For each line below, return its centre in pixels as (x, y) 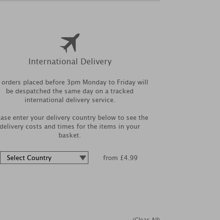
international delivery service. (70, 100)
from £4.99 (120, 158)
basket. (70, 135)
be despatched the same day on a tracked (70, 91)
